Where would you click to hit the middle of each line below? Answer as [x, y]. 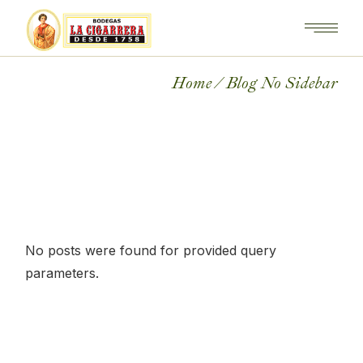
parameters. [62, 273]
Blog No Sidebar [282, 83]
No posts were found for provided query [151, 250]
